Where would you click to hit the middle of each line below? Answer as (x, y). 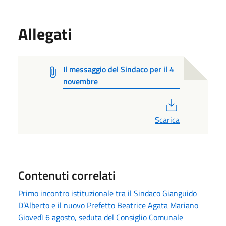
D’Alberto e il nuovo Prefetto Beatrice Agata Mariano (108, 205)
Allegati (45, 34)
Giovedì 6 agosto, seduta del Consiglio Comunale (101, 217)
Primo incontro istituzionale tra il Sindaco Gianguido (107, 193)
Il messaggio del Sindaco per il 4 (119, 69)
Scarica (167, 119)
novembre (81, 81)
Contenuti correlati (67, 175)
